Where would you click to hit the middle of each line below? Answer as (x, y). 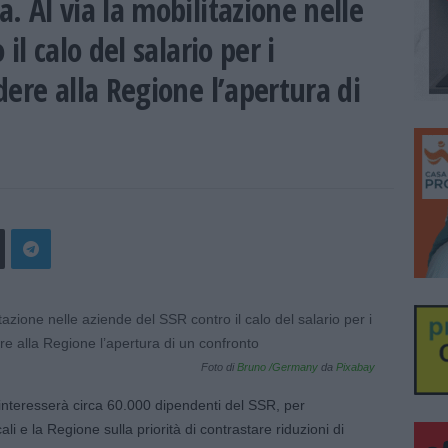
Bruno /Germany (277, 367)
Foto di (218, 367)
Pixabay (355, 367)
